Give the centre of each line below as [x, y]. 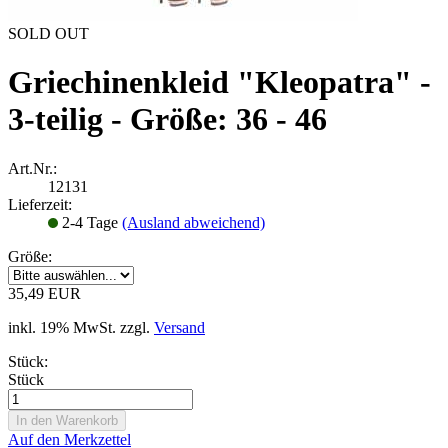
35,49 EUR [44, 293]
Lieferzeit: [40, 204]
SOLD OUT [48, 33]
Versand [179, 327]
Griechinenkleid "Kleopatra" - [219, 82]
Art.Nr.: [32, 168]
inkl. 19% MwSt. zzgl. [81, 327]
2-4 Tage [92, 222]
